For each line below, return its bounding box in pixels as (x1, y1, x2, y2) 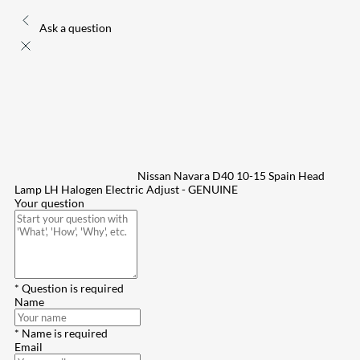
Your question (14, 196, 84, 211)
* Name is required (14, 326, 108, 341)
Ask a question (39, 21, 112, 35)
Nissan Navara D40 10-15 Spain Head (137, 169, 325, 183)
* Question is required (14, 281, 124, 296)
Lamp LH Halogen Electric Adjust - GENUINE (14, 182, 238, 197)
